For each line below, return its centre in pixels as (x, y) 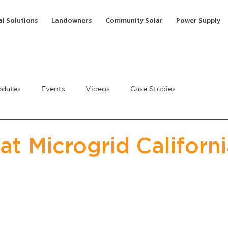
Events (53, 88)
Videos (98, 88)
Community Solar (134, 21)
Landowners (71, 21)
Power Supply (198, 21)
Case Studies (153, 88)
